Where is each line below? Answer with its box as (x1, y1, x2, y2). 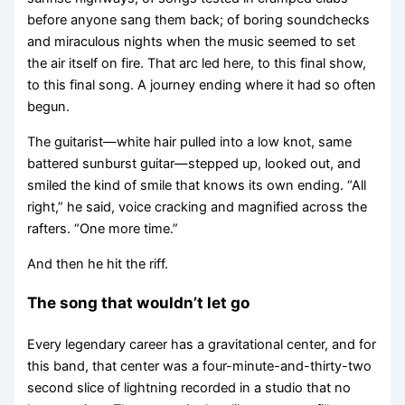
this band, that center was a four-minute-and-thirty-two (27, 357, 372, 374)
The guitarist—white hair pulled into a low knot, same (27, 133, 353, 150)
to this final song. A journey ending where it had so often (27, 77, 377, 94)
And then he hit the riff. (27, 255, 169, 272)
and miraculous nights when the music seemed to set (27, 33, 356, 51)
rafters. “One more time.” (27, 220, 179, 237)
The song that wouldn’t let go (27, 292, 250, 312)
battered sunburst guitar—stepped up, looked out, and (27, 155, 362, 172)
